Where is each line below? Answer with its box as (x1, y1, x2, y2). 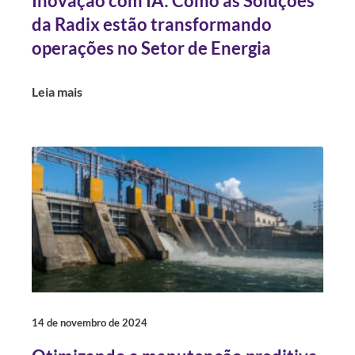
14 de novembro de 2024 (32, 316, 147, 329)
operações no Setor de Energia (32, 37, 271, 59)
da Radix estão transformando (32, 13, 272, 35)
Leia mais (32, 84, 82, 99)
